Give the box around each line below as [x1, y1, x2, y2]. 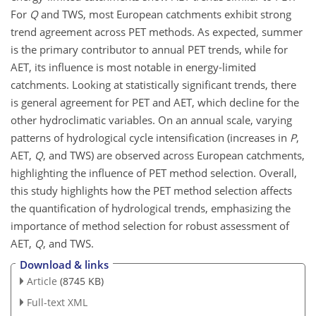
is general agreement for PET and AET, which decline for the [11, 95, 299, 109]
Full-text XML [26, 296, 87, 310]
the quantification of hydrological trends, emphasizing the [11, 200, 291, 215]
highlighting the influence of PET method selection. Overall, [11, 165, 297, 180]
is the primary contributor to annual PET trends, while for [11, 42, 288, 56]
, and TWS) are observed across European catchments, [43, 147, 305, 162]
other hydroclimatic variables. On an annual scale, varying [11, 112, 292, 127]
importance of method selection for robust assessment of [11, 218, 289, 233]
